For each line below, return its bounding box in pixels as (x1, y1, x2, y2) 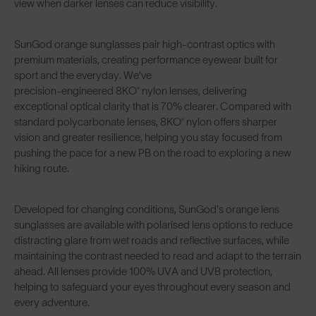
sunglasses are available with (14, 218, 147, 231)
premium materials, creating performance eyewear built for (14, 53, 278, 66)
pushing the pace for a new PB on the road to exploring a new (14, 146, 291, 159)
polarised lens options (147, 218, 247, 231)
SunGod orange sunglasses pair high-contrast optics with (14, 37, 275, 50)
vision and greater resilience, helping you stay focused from (14, 130, 282, 143)
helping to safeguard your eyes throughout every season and (14, 280, 291, 293)
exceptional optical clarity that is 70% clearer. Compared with (14, 99, 291, 112)
